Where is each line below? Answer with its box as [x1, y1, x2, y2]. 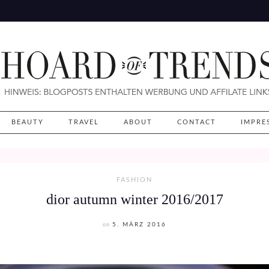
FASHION [116, 177, 153, 183]
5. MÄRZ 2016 [112, 222, 166, 228]
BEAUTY [11, 119, 44, 125]
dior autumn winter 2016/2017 [46, 191, 223, 207]
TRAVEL [68, 119, 99, 125]
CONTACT [177, 119, 216, 125]
